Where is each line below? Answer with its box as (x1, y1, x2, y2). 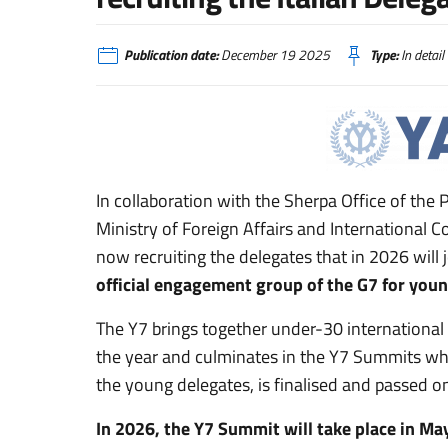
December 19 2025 (218, 45, 330, 65)
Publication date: (124, 45, 218, 65)
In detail (398, 45, 444, 65)
